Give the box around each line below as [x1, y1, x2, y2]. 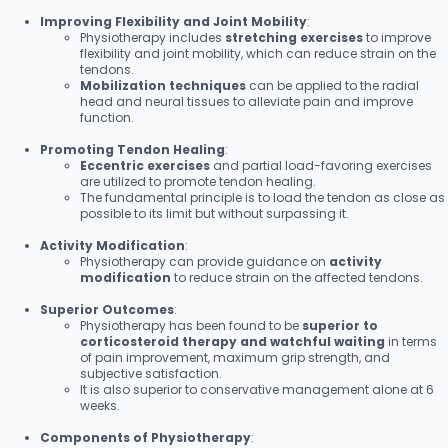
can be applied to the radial [246, 76, 419, 94]
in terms [385, 332, 437, 350]
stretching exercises [225, 28, 363, 46]
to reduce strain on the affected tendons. [171, 268, 423, 286]
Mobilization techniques [80, 76, 246, 94]
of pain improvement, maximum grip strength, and [80, 348, 390, 366]
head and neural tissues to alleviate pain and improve [80, 92, 413, 110]
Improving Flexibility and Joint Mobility [40, 12, 307, 30]
